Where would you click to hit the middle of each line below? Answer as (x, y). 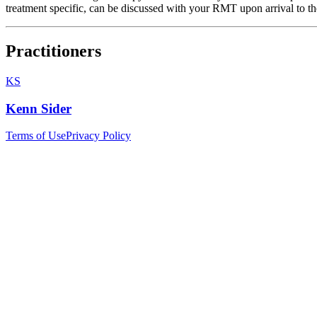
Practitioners (53, 51)
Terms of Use (36, 136)
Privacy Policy (98, 136)
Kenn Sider (39, 108)
